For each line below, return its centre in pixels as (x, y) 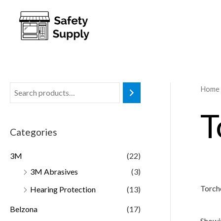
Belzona (24, 209)
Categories (34, 132)
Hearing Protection (63, 189)
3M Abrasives (54, 171)
